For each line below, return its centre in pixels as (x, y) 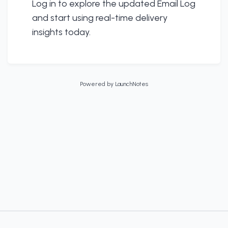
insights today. (61, 32)
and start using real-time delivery (100, 18)
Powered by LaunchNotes (114, 84)
